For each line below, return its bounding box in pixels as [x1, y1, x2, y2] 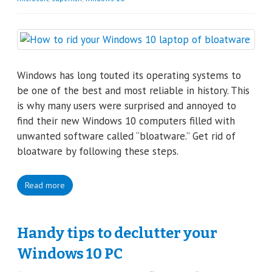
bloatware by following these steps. [17, 144, 178, 158]
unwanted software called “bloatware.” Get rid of [17, 129, 236, 143]
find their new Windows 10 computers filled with [17, 114, 235, 127]
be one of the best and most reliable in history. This [17, 84, 250, 97]
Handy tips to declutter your [17, 224, 217, 242]
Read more [25, 179, 65, 191]
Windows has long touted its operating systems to [17, 69, 241, 82]
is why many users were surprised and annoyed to [17, 99, 236, 112]
